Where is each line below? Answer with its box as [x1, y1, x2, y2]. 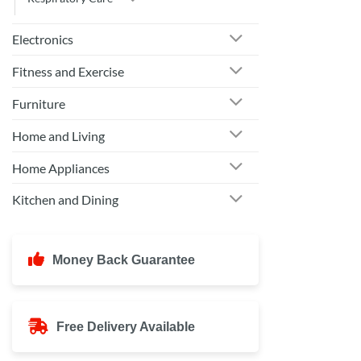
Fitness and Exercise [12, 64, 124, 80]
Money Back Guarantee [52, 252, 195, 267]
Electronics [12, 31, 73, 48]
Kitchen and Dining [12, 192, 118, 208]
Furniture [12, 95, 65, 111]
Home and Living [12, 127, 105, 143]
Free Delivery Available [56, 319, 195, 334]
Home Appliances [12, 160, 110, 176]
